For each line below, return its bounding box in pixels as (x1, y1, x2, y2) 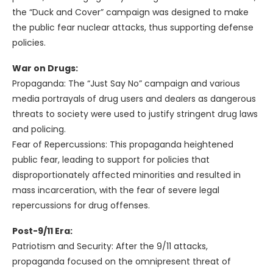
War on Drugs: (12, 62, 78, 75)
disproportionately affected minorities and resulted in (12, 169, 241, 182)
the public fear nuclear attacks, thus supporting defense (12, 21, 253, 34)
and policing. (12, 123, 66, 136)
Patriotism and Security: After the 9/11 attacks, (12, 240, 208, 253)
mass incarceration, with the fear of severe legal (12, 184, 219, 197)
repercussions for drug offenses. (12, 199, 150, 212)
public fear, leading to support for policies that (12, 154, 210, 166)
